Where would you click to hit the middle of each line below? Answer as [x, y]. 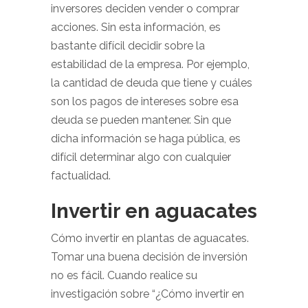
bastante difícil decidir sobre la [128, 46]
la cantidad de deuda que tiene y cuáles [152, 83]
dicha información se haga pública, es [146, 139]
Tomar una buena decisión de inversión [149, 257]
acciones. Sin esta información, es [136, 27]
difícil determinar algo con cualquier [141, 157]
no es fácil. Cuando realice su [124, 275]
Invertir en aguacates [154, 211]
